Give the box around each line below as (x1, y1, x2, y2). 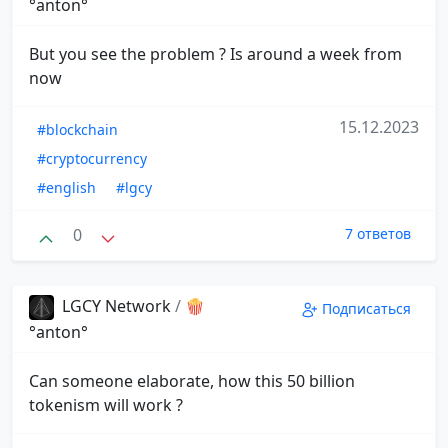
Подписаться (322, 298, 411, 318)
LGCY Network (58, 294, 175, 317)
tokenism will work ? (29, 393, 183, 416)
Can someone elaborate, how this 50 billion (29, 369, 355, 392)
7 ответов (345, 224, 411, 244)
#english (37, 178, 96, 198)
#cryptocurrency (37, 149, 147, 169)
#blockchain (37, 120, 118, 140)
